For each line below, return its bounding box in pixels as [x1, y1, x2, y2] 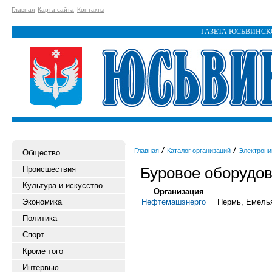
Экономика [22, 197, 62, 206]
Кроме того [22, 246, 63, 256]
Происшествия [22, 165, 76, 174]
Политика [22, 214, 57, 223]
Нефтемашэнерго [141, 197, 206, 206]
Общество [22, 148, 60, 157]
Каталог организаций [167, 147, 231, 154]
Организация [154, 187, 204, 196]
